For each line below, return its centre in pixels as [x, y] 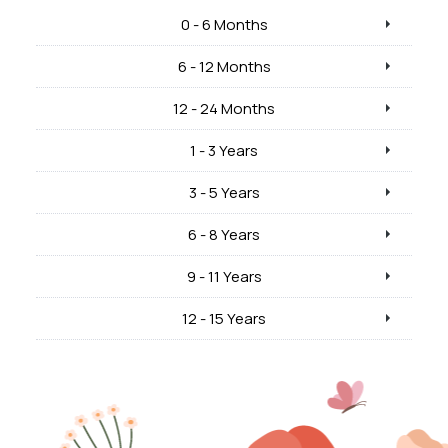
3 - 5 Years [224, 192]
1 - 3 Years [224, 150]
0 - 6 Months [224, 24]
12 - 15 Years [224, 318]
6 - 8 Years [224, 234]
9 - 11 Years [224, 276]
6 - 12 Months [224, 66]
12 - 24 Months [224, 108]
